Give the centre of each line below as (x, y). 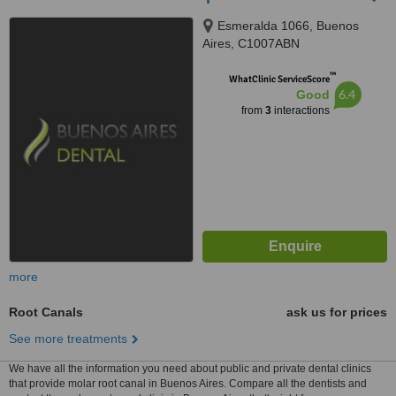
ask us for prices (337, 312)
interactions (300, 110)
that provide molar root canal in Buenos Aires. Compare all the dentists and (188, 384)
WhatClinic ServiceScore (279, 79)
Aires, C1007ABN (251, 43)
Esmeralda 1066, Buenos (288, 26)
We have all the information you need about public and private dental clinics (190, 369)
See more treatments (68, 339)
